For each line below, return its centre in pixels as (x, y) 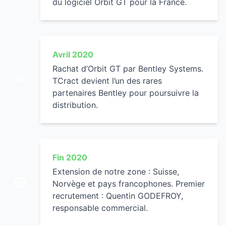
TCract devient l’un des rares (107, 81)
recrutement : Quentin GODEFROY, (118, 196)
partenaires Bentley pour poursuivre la (126, 93)
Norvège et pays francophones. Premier (129, 184)
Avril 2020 (73, 54)
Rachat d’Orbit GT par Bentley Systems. (128, 69)
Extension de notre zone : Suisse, (116, 172)
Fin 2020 (70, 157)
